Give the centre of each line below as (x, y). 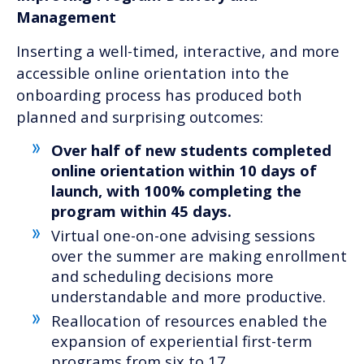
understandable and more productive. (188, 296)
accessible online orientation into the (153, 73)
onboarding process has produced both (159, 95)
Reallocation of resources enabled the (189, 320)
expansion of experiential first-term (182, 340)
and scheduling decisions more (162, 275)
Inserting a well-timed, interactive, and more (178, 51)
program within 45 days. (141, 210)
